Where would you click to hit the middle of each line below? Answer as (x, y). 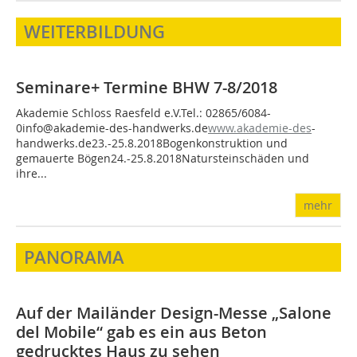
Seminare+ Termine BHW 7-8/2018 (147, 87)
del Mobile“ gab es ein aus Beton (141, 332)
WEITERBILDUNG (94, 32)
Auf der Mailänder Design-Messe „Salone (174, 313)
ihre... (31, 173)
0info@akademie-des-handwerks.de (112, 128)
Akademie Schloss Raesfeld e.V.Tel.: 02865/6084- (143, 113)
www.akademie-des (260, 128)
